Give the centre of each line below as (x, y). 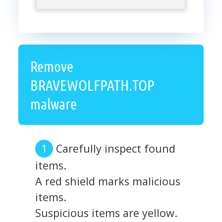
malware (54, 104)
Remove (52, 66)
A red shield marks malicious (108, 181)
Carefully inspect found (115, 149)
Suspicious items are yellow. (106, 213)
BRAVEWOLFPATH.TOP (92, 85)
